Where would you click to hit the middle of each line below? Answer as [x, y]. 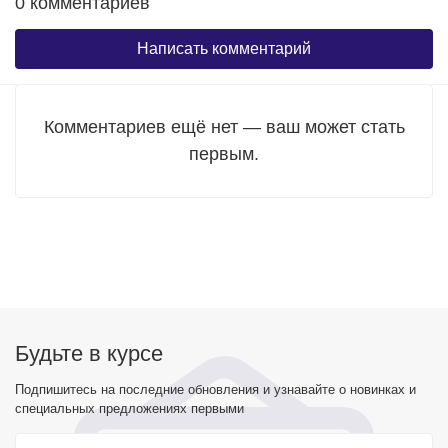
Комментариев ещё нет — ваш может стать [224, 127]
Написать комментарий [224, 48]
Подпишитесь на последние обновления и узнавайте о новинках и [215, 389]
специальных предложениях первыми [129, 408]
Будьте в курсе [89, 353]
